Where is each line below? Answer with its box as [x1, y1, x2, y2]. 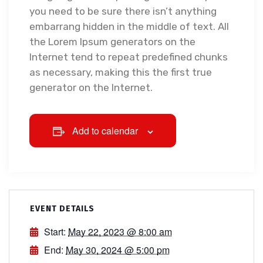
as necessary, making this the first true [29, 66, 212, 79]
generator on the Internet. [29, 82, 153, 94]
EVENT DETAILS [30, 204, 95, 214]
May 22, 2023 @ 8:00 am [68, 225, 172, 239]
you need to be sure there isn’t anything [29, 5, 217, 18]
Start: [42, 225, 68, 239]
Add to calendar [72, 124, 138, 138]
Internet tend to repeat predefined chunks [29, 51, 228, 63]
